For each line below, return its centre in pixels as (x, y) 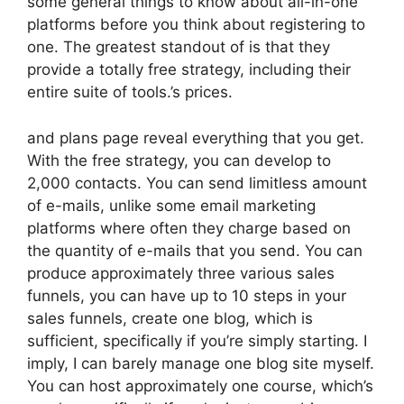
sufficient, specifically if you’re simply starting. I (197, 340)
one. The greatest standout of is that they (179, 47)
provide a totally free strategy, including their (189, 69)
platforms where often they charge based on (189, 228)
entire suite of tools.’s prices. (130, 92)
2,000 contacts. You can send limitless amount (197, 183)
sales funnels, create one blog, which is (170, 318)
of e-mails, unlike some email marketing (171, 205)
